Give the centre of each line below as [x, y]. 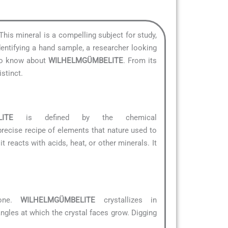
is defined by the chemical [85, 117]
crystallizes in [126, 200]
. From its [140, 60]
